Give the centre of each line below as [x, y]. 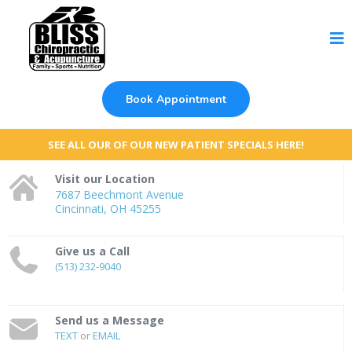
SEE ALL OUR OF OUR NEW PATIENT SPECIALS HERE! [176, 145]
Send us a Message [110, 320]
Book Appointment [176, 99]
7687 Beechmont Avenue [119, 194]
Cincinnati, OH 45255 [108, 209]
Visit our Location [105, 179]
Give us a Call [92, 251]
